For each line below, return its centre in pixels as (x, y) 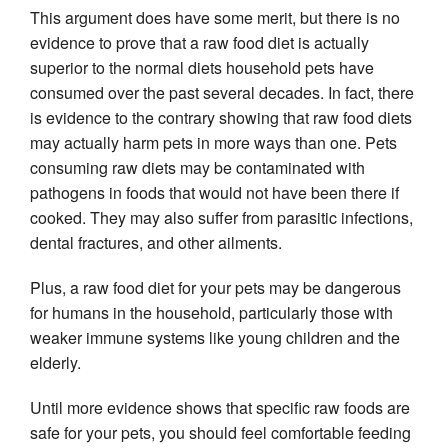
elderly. (55, 362)
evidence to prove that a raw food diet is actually (199, 42)
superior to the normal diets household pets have (202, 67)
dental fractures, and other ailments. (156, 242)
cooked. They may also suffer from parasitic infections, (221, 217)
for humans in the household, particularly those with (211, 312)
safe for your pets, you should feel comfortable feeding (220, 432)
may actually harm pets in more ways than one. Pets (213, 142)
